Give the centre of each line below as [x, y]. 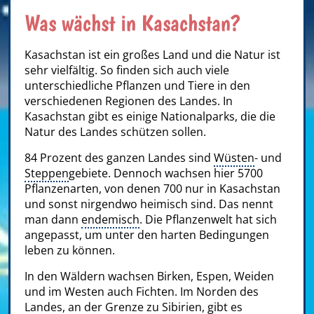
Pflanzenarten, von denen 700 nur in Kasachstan [152, 189]
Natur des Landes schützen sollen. [115, 132]
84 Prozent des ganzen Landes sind [119, 158]
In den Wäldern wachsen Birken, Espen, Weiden [149, 276]
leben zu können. [70, 250]
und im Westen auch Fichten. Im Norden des [142, 292]
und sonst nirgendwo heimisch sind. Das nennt [149, 204]
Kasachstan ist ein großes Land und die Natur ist [152, 55]
